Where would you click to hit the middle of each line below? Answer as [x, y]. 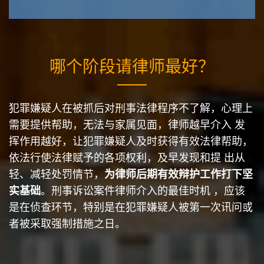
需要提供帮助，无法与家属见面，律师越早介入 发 [127, 125]
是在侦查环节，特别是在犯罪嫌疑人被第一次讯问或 [131, 207]
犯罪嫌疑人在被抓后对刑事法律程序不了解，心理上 [131, 108]
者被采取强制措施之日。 [67, 224]
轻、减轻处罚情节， [57, 174]
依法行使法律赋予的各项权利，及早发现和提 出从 [127, 158]
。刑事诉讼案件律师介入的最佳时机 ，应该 [143, 191]
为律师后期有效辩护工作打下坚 [179, 174]
